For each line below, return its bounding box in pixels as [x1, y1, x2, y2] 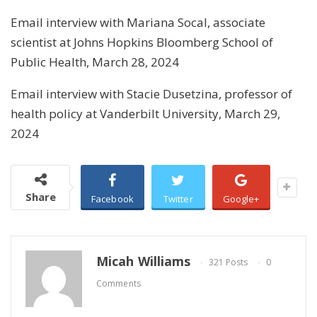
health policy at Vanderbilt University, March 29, [11, 105, 280, 122]
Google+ [222, 192, 260, 205]
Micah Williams [96, 252, 191, 270]
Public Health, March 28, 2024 [11, 53, 179, 70]
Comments [96, 277, 141, 289]
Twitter [163, 192, 193, 205]
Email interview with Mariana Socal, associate [11, 13, 265, 30]
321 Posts [208, 255, 248, 268]
